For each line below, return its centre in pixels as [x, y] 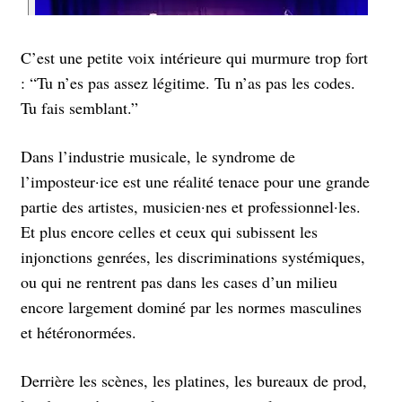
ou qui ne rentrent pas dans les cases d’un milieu [179, 281]
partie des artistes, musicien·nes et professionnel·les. [191, 206]
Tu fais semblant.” [79, 107]
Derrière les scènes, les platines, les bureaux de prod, [194, 380]
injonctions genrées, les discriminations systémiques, [193, 256]
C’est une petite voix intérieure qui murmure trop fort [194, 57]
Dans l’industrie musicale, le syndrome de [158, 156]
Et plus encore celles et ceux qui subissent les [169, 231]
